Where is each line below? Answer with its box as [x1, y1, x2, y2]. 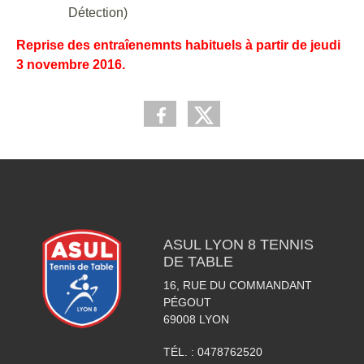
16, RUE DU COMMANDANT [162, 279, 312, 292]
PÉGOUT [162, 296, 211, 309]
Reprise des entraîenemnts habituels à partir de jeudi [16, 38, 340, 52]
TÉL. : [162, 345, 197, 358]
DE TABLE [162, 253, 233, 270]
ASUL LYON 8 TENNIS [162, 236, 314, 253]
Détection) [68, 6, 128, 19]
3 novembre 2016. [16, 58, 125, 71]
